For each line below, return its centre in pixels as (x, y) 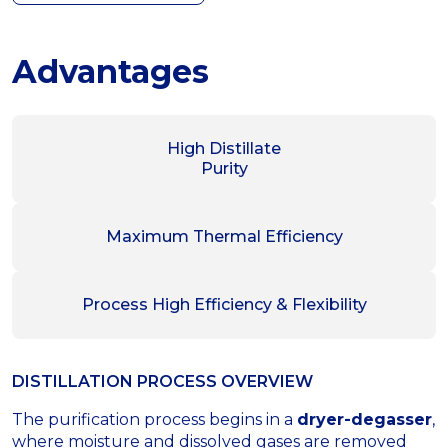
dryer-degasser (364, 419)
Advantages (110, 71)
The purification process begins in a (154, 419)
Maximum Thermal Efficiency (224, 236)
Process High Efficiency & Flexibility (224, 304)
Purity (224, 168)
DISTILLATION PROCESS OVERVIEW (162, 381)
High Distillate (224, 148)
